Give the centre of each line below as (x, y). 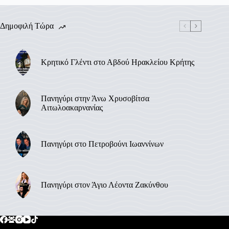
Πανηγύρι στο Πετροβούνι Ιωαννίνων (102, 144)
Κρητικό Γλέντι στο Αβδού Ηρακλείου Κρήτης (118, 62)
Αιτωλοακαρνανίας (72, 107)
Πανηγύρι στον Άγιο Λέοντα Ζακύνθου (105, 185)
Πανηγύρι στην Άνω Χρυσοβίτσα (95, 98)
